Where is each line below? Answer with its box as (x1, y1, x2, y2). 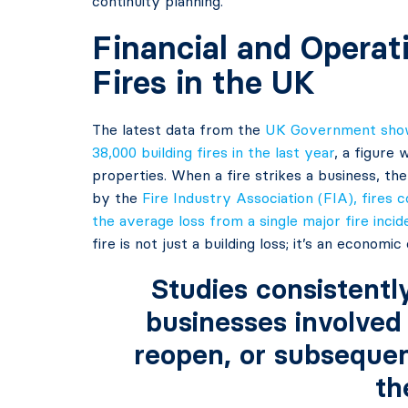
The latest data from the (91, 120, 265, 138)
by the (91, 189, 142, 207)
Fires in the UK (91, 63, 315, 102)
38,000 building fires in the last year (91, 143, 334, 161)
